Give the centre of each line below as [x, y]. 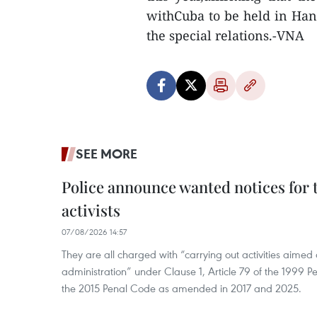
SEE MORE [106, 154]
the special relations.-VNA [225, 35]
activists [91, 210]
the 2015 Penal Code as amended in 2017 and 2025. [181, 288]
